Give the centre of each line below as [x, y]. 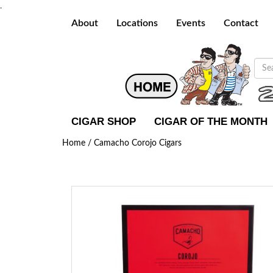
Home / [78, 143]
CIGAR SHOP [104, 122]
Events [191, 23]
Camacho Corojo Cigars [138, 143]
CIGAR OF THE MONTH [211, 122]
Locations [137, 23]
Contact [241, 23]
